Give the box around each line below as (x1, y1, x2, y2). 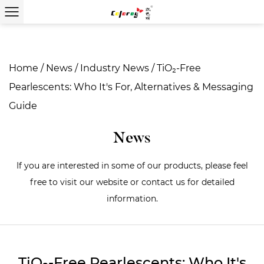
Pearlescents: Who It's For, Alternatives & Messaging (9, 81, 253, 93)
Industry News (80, 62, 149, 74)
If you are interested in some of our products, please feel (16, 160, 248, 171)
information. (106, 193, 158, 204)
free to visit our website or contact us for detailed (29, 177, 235, 187)
